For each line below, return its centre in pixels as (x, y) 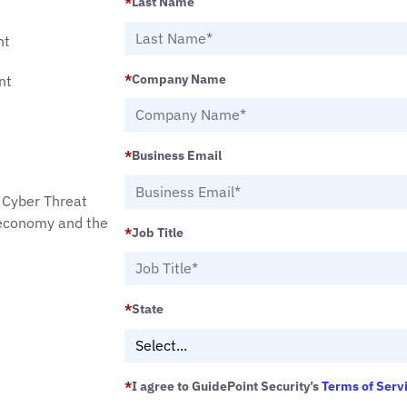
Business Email (177, 156)
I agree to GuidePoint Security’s (227, 386)
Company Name (179, 79)
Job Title (158, 232)
